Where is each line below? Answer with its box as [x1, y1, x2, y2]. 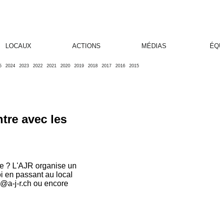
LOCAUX [5, 42, 32, 50]
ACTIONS [72, 42, 101, 50]
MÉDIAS [141, 42, 167, 50]
